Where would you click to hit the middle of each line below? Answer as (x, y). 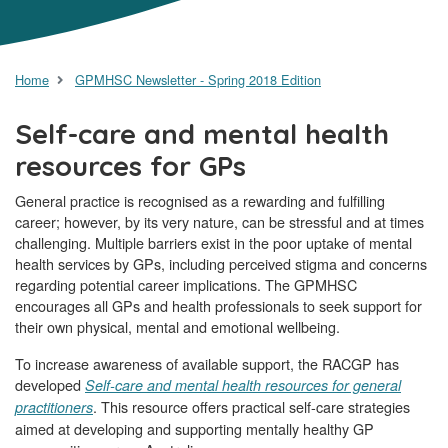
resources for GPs (130, 166)
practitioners (54, 407)
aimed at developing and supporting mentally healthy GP (194, 429)
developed (50, 385)
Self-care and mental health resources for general (243, 385)
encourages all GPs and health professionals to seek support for (218, 306)
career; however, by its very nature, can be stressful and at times (219, 222)
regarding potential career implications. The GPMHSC (186, 285)
